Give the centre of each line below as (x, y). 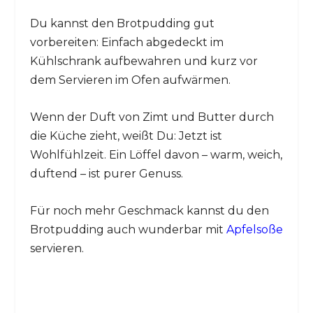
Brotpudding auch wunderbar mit (128, 229)
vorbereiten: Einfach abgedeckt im (126, 43)
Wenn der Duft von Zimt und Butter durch (152, 117)
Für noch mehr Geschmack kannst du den (149, 210)
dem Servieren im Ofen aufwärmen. (130, 80)
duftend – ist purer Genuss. (106, 174)
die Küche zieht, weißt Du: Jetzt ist (126, 136)
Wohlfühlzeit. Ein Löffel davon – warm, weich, (156, 155)
